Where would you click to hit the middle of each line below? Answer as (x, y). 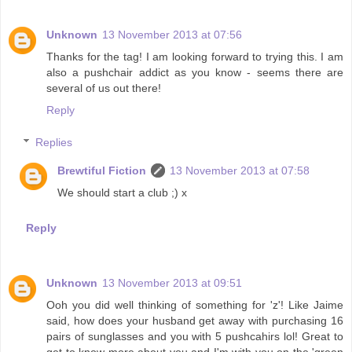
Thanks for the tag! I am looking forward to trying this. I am (195, 56)
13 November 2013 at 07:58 (240, 171)
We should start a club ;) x (123, 193)
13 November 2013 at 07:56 (172, 34)
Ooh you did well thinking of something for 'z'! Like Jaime (195, 305)
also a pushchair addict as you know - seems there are (195, 72)
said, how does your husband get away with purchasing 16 (195, 321)
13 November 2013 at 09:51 (172, 283)
